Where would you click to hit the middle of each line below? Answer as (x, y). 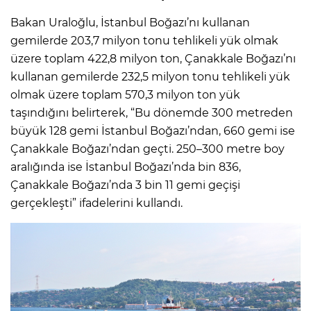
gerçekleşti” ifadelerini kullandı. (96, 203)
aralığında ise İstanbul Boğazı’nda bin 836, (126, 167)
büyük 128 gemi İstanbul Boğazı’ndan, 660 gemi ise (153, 131)
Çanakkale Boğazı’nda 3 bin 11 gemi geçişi (125, 185)
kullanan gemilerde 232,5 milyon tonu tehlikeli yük (150, 76)
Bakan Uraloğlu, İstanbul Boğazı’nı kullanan (130, 22)
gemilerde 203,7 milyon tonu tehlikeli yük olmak (144, 40)
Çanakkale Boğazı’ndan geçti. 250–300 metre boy (148, 149)
